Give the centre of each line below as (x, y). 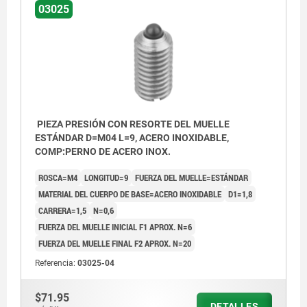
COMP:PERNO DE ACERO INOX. (103, 151)
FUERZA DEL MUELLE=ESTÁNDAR (192, 177)
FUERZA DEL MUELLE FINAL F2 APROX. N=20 (115, 243)
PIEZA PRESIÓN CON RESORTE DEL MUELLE (132, 124)
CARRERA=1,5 (62, 210)
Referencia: (56, 263)
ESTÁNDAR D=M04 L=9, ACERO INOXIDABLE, (132, 137)
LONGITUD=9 (106, 177)
